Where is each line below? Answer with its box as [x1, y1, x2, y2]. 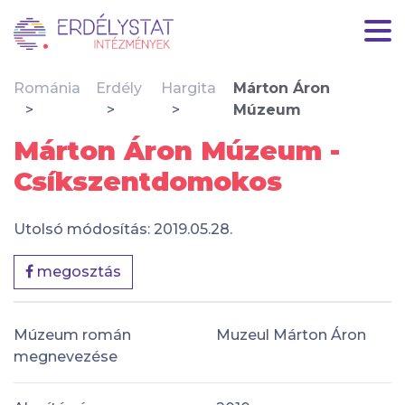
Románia [14, 80, 80, 97]
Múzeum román [14, 325, 131, 344]
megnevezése [14, 347, 118, 365]
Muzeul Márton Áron [216, 325, 366, 344]
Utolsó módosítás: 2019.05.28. [14, 221, 232, 238]
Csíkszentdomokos [14, 165, 282, 197]
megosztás [33, 263, 121, 280]
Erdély [95, 80, 142, 97]
